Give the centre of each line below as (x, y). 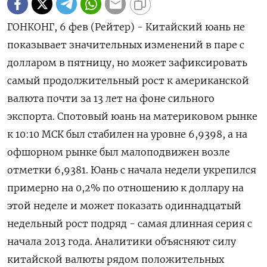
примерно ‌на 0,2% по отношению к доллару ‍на (125, 188)
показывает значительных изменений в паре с (126, 45)
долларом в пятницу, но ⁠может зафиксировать (127, 63)
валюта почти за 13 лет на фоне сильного (111, 98)
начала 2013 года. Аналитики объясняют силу (122, 241)
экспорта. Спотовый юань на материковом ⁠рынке (132, 116)
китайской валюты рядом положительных (116, 259)
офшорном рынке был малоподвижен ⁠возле (119, 152)
